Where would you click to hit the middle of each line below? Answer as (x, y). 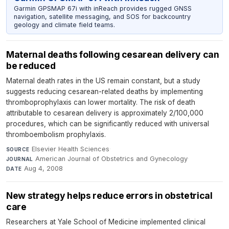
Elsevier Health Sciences (70, 149)
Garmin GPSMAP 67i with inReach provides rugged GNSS (102, 8)
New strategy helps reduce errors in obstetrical (109, 196)
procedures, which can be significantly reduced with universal (108, 124)
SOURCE (18, 150)
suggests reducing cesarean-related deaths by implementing (105, 92)
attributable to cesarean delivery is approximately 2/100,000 (105, 113)
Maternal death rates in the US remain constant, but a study (103, 81)
